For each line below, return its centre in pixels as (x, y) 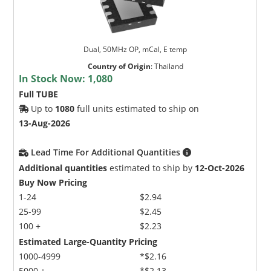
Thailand (168, 66)
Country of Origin (119, 66)
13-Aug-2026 (45, 123)
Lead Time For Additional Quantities (107, 152)
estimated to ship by (151, 168)
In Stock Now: (54, 78)
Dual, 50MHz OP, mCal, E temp (135, 49)
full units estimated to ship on (137, 108)
